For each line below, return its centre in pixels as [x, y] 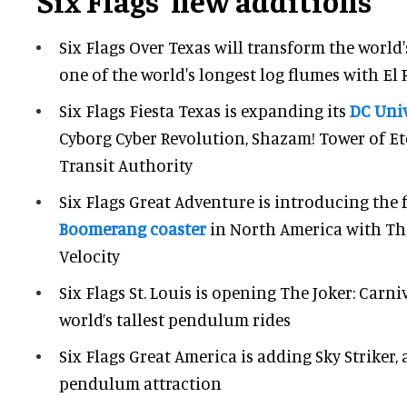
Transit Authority [126, 165]
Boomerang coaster [133, 229]
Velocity [89, 256]
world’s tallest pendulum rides [175, 320]
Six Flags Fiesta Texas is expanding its [204, 111]
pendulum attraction [140, 383]
